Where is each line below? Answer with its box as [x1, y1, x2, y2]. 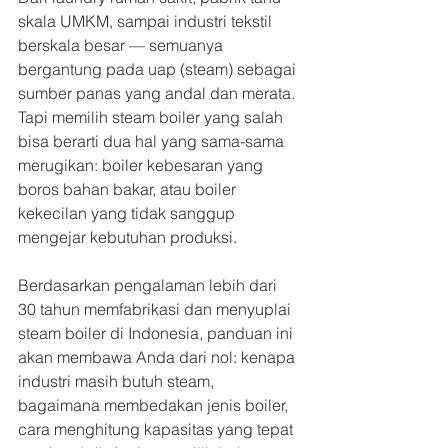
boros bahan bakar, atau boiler [18, 179, 240, 199]
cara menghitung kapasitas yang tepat [18, 419, 297, 439]
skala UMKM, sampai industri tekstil [18, 11, 276, 31]
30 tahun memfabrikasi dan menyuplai [18, 299, 295, 319]
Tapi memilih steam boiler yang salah [18, 107, 287, 127]
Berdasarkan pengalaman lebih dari [18, 275, 281, 295]
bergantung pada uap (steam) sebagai [18, 59, 300, 79]
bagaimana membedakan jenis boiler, [18, 395, 292, 415]
